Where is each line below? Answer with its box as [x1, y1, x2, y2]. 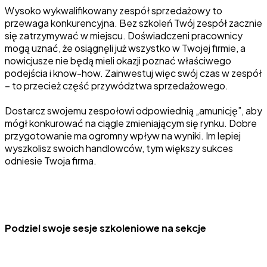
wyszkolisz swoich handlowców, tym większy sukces [5, 141, 233, 154]
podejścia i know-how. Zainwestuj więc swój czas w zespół [5, 66, 262, 79]
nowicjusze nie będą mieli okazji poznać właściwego [5, 54, 231, 67]
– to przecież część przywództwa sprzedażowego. [5, 79, 228, 92]
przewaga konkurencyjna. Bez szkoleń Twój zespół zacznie [5, 16, 262, 29]
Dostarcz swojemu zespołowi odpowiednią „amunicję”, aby [5, 104, 262, 117]
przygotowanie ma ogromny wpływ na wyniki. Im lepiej [5, 129, 241, 142]
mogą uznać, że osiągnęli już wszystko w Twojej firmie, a [5, 41, 246, 54]
